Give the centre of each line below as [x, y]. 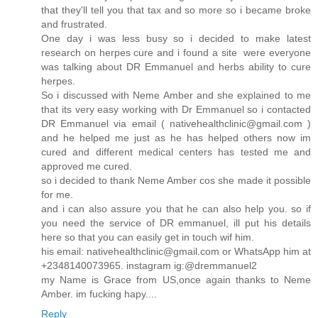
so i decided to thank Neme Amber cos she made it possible [176, 180]
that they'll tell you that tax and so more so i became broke [176, 10]
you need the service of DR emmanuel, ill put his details [176, 223]
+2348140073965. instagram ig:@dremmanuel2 [149, 265]
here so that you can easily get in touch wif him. [148, 237]
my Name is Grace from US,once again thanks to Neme [176, 279]
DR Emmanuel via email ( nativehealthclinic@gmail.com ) [176, 123]
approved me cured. [87, 166]
